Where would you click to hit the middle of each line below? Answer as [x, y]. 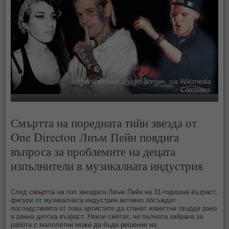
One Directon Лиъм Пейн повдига [95, 137]
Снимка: [57, 81]
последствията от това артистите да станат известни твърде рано [114, 208]
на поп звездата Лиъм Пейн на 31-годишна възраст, [136, 192]
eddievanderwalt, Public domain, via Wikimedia [140, 81]
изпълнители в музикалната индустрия [107, 165]
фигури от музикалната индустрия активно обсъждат [94, 200]
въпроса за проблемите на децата [93, 151]
